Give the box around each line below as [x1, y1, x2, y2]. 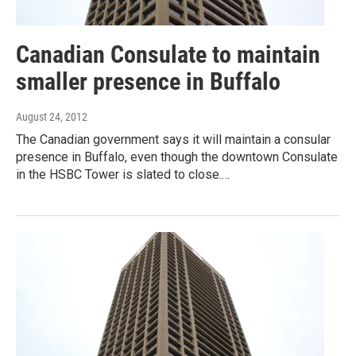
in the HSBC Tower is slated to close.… [16, 167, 230, 183]
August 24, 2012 [16, 110, 87, 124]
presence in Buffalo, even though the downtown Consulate [16, 149, 338, 165]
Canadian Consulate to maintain [16, 41, 320, 69]
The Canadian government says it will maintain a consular [16, 132, 331, 148]
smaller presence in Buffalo [16, 68, 281, 96]
